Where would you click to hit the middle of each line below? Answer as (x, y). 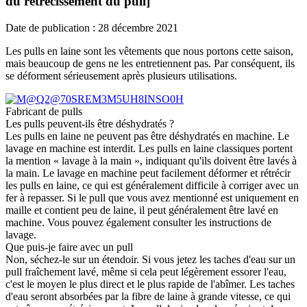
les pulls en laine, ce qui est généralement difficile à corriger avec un (152, 185)
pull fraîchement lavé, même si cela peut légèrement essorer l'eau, (146, 271)
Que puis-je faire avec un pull (69, 247)
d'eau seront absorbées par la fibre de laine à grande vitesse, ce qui (148, 296)
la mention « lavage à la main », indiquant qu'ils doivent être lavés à (151, 160)
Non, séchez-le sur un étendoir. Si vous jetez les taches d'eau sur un (150, 259)
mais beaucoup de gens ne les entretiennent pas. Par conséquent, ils (150, 63)
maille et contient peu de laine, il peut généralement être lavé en (142, 210)
